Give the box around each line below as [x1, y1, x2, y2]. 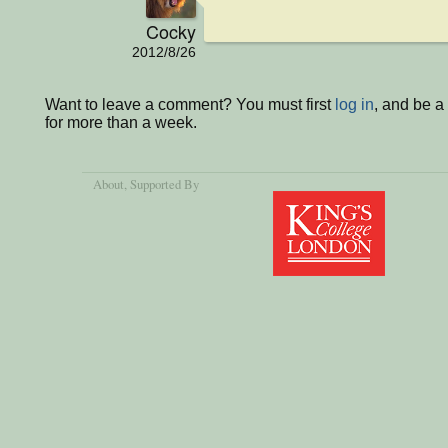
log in [335, 96, 374, 114]
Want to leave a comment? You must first [45, 96, 335, 114]
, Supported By [124, 174, 200, 193]
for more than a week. [45, 114, 197, 132]
